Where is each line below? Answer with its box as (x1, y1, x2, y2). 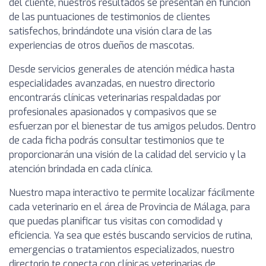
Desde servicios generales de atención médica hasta (9, 63, 235, 76)
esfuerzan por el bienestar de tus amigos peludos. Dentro (9, 120, 256, 133)
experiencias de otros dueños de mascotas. (9, 39, 194, 52)
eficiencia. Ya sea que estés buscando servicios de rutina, (9, 229, 252, 242)
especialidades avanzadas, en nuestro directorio (9, 77, 215, 90)
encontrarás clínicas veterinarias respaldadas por (9, 91, 221, 104)
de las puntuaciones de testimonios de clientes (9, 11, 210, 24)
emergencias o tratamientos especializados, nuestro (9, 243, 235, 256)
